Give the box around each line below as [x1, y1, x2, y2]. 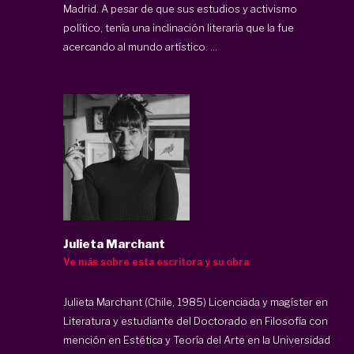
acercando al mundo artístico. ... [63, 40, 217, 53]
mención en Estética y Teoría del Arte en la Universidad [63, 333, 330, 346]
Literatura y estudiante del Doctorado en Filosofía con [63, 314, 328, 327]
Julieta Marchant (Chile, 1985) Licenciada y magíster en [63, 295, 328, 308]
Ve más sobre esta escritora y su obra [63, 255, 249, 268]
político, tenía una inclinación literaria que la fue [63, 21, 294, 34]
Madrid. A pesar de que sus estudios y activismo [63, 2, 297, 15]
